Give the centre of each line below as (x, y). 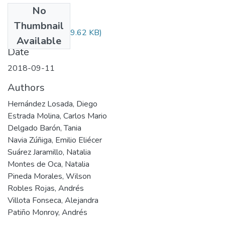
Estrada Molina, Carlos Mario (57, 116)
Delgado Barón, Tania (44, 128)
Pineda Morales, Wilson (49, 176)
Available (39, 41)
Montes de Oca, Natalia (48, 164)
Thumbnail (39, 26)
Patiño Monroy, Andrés (47, 212)
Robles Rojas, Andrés (46, 188)
